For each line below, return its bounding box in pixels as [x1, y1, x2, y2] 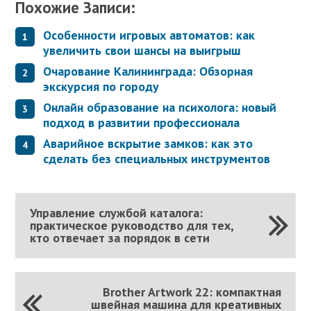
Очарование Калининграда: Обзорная [43, 63, 253, 80]
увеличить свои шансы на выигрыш [43, 42, 242, 59]
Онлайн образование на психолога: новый [43, 99, 277, 116]
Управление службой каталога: [29, 205, 203, 221]
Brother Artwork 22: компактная [103, 284, 282, 301]
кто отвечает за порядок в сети [29, 230, 210, 246]
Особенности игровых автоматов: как [43, 27, 255, 44]
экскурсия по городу [43, 78, 160, 95]
